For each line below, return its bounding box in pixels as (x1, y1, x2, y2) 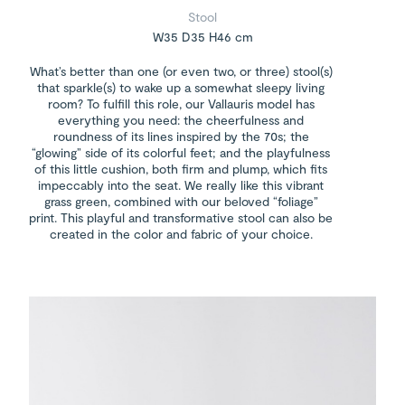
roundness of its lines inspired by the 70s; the (52, 128, 309, 145)
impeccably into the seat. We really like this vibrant (38, 177, 324, 193)
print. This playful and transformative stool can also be (29, 210, 333, 226)
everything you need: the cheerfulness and (58, 112, 304, 128)
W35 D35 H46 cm (152, 29, 253, 45)
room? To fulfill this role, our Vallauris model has (47, 96, 315, 112)
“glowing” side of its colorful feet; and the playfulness (32, 145, 330, 161)
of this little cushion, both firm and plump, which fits (34, 161, 327, 177)
